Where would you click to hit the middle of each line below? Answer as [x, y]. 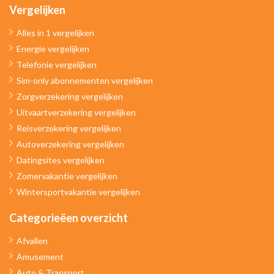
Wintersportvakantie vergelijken [78, 192]
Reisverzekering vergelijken [69, 128]
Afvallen [32, 241]
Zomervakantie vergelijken [67, 176]
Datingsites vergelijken [61, 160]
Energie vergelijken [53, 49]
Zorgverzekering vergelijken [70, 96]
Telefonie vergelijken [57, 65]
